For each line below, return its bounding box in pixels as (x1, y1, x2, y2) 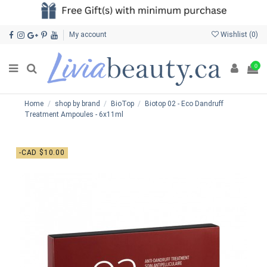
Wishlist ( (219, 30, 252, 39)
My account (69, 30, 107, 39)
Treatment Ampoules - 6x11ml (24, 110, 124, 119)
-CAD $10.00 (19, 148, 65, 157)
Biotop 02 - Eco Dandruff (144, 100, 223, 108)
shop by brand (54, 100, 100, 108)
